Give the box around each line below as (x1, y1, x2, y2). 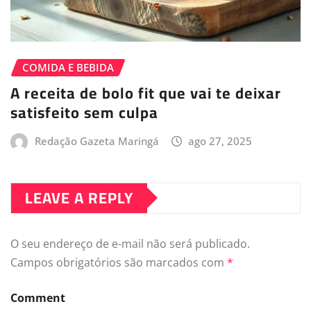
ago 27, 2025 (188, 133, 253, 148)
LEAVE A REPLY (25, 183, 133, 212)
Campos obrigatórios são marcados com (10, 254, 227, 270)
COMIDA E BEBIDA (22, 60, 114, 75)
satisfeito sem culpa (10, 97, 158, 127)
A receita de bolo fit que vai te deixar (10, 78, 281, 108)
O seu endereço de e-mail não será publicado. (10, 235, 250, 251)
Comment (10, 289, 65, 305)
